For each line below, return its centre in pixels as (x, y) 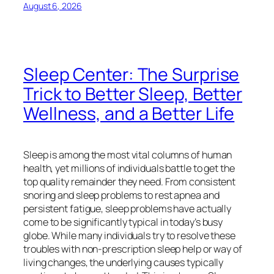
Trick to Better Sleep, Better (133, 94)
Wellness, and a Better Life (129, 113)
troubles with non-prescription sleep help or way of (133, 249)
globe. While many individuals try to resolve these (129, 235)
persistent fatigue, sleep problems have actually (128, 208)
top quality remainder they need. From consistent (130, 181)
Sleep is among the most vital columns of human (128, 154)
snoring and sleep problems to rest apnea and (121, 195)
